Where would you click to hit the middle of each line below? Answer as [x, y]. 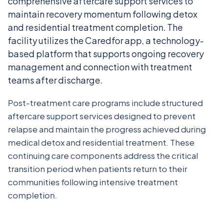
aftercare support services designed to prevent [102, 116]
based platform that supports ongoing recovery [106, 54]
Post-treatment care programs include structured [105, 103]
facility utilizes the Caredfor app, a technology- [106, 40]
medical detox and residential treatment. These [101, 142]
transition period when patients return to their [98, 169]
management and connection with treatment [100, 67]
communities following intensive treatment [93, 182]
